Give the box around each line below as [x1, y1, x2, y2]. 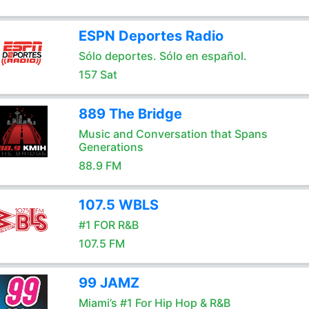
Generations [78, 140, 143, 154]
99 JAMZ [78, 275, 139, 291]
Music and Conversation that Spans [78, 127, 268, 141]
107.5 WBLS [78, 197, 159, 213]
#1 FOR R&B [78, 218, 139, 232]
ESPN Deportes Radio [78, 28, 223, 44]
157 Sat [78, 68, 117, 81]
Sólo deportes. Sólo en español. [78, 49, 247, 63]
